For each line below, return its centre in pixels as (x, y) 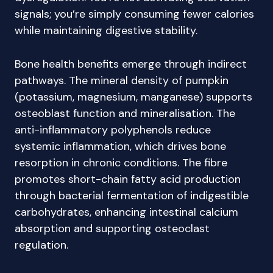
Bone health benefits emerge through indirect (131, 64)
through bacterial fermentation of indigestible (132, 196)
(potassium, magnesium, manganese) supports (133, 97)
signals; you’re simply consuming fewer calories (134, 14)
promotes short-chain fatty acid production (128, 179)
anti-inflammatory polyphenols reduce (113, 130)
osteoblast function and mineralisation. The (125, 113)
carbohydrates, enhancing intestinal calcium (126, 212)
